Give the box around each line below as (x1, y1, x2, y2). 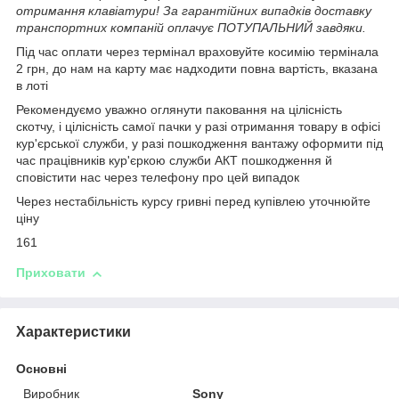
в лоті (16, 78, 48, 94)
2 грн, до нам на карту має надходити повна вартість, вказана (16, 61, 378, 77)
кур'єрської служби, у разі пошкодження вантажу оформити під (16, 136, 383, 151)
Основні (16, 361, 67, 376)
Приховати (16, 265, 85, 281)
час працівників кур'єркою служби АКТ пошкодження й (16, 153, 332, 168)
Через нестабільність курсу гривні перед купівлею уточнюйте (16, 194, 370, 209)
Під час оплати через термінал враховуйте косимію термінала (16, 45, 379, 60)
